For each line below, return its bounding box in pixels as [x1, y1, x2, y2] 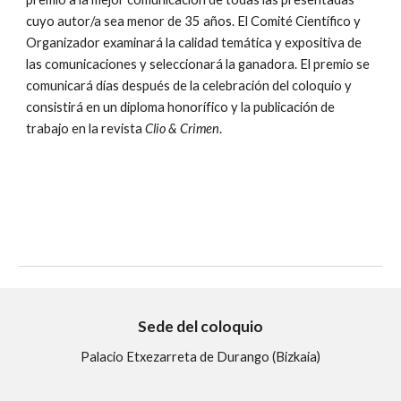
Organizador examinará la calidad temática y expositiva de [26, 35, 363, 50]
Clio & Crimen [145, 121, 220, 136]
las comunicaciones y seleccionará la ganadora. [26, 56, 301, 72]
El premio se [300, 56, 371, 72]
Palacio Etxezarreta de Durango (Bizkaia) [81, 349, 320, 364]
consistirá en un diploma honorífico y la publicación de [26, 99, 336, 115]
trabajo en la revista [26, 121, 146, 136]
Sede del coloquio [138, 317, 263, 336]
